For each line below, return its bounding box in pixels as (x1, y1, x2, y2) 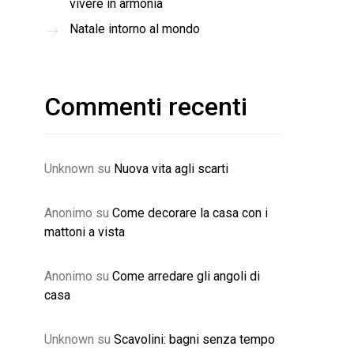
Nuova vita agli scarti (114, 161, 228, 176)
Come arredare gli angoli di (112, 269, 260, 284)
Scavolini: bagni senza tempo (114, 332, 275, 347)
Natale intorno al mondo (70, 21, 200, 36)
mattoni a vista (44, 224, 125, 239)
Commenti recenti (44, 92, 247, 122)
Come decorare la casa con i (112, 205, 268, 220)
